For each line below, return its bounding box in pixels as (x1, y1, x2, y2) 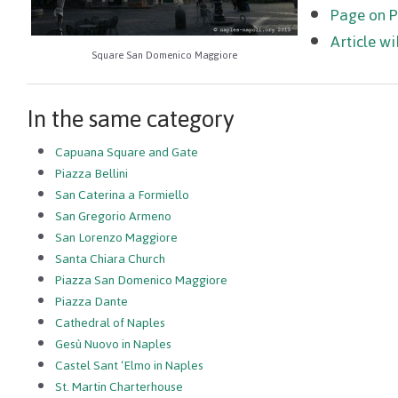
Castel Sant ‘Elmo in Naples (55, 354, 203, 378)
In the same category (27, 96, 235, 142)
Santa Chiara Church (55, 247, 165, 272)
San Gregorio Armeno (55, 204, 171, 229)
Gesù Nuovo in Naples (55, 332, 171, 357)
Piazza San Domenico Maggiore (55, 268, 227, 293)
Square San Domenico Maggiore (92, 44, 237, 65)
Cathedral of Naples (55, 311, 165, 336)
